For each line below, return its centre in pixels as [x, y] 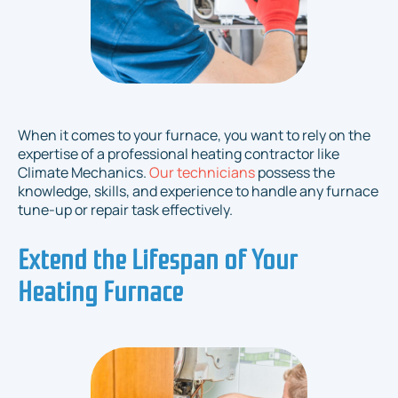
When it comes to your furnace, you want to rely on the [194, 135]
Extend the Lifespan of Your [158, 257]
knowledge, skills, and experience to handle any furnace [198, 191]
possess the [295, 173]
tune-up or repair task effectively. [125, 210]
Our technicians [202, 173]
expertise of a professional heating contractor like [179, 154]
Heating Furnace [100, 289]
